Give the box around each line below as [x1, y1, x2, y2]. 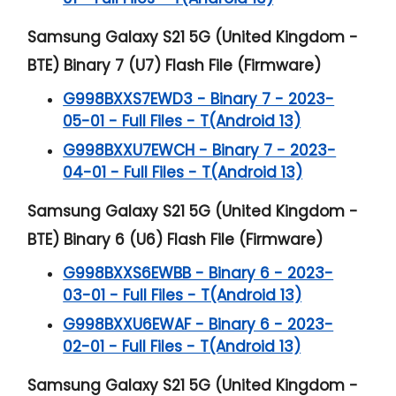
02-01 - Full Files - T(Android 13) [63, 335, 301, 357]
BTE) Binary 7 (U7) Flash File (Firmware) [27, 54, 322, 76]
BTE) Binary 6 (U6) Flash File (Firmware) [27, 228, 324, 250]
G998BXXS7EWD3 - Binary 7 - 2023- [63, 88, 335, 110]
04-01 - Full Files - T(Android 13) [63, 161, 303, 183]
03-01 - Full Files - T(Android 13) [63, 284, 302, 306]
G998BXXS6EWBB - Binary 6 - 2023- [63, 262, 334, 284]
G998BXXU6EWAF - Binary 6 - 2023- [63, 313, 334, 335]
